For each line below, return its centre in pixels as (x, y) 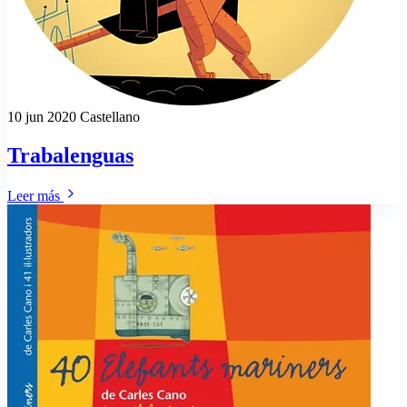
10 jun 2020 (44, 116)
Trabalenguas (70, 155)
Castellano (110, 116)
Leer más (35, 195)
